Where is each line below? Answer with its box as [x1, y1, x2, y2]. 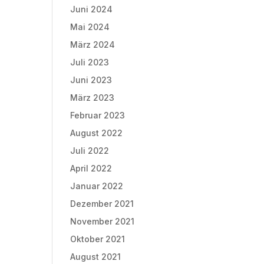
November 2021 [70, 216, 135, 226]
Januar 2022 [70, 180, 124, 191]
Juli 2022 [70, 145, 110, 156]
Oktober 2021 [70, 233, 126, 244]
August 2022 [70, 127, 123, 138]
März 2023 [70, 92, 115, 103]
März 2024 [70, 39, 115, 49]
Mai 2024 [70, 21, 110, 32]
